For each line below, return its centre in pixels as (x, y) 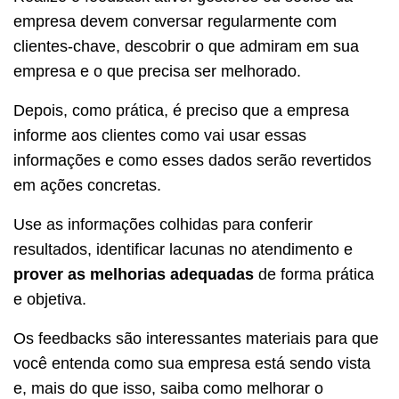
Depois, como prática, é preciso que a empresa (181, 110)
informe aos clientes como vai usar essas (160, 135)
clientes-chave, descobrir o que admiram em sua (186, 46)
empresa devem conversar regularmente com (175, 21)
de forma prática (314, 274)
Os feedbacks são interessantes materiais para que (196, 338)
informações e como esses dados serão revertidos (192, 160)
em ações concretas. (87, 185)
